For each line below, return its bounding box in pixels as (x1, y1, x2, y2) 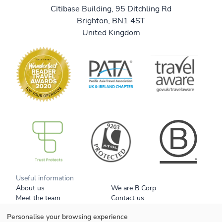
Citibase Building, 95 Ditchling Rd (51, 3, 171, 15)
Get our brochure (16, 203, 68, 213)
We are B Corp (111, 183, 156, 193)
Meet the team (16, 193, 60, 203)
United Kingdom (82, 27, 140, 39)
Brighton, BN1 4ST (77, 15, 145, 27)
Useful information (16, 173, 74, 183)
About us (16, 183, 45, 193)
